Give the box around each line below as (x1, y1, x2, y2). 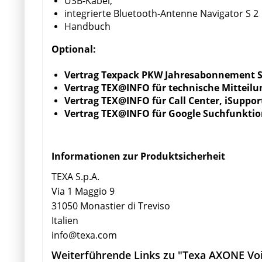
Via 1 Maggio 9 (51, 184, 115, 198)
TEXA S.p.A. (51, 170, 99, 183)
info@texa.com (51, 228, 117, 242)
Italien (51, 213, 78, 227)
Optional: (51, 42, 96, 56)
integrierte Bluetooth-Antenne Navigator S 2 (64, 6, 258, 20)
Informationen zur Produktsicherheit (51, 149, 225, 163)
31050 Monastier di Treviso (51, 199, 170, 212)
